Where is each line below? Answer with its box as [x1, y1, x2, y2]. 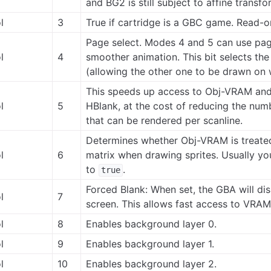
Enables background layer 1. [86, 238, 215, 250]
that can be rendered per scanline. [86, 114, 243, 127]
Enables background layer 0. [86, 218, 217, 230]
